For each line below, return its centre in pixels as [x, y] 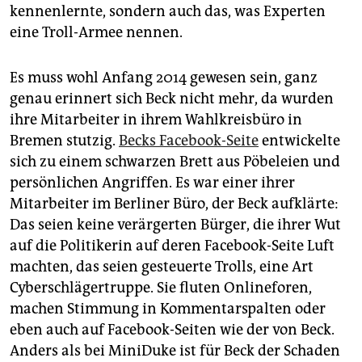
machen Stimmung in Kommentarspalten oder [168, 309]
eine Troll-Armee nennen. [96, 33]
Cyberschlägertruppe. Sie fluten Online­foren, [161, 288]
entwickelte [299, 141]
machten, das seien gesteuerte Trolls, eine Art [162, 267]
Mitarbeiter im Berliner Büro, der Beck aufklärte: [174, 204]
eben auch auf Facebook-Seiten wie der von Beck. [172, 330]
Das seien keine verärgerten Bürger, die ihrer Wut [175, 225]
